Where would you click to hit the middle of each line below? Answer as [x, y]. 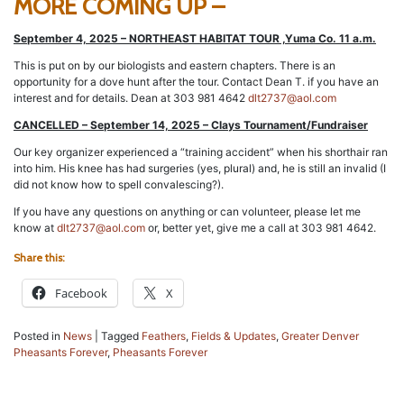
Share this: [39, 258]
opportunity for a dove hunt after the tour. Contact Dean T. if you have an [196, 82]
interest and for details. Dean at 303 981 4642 [131, 98]
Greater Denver [320, 336]
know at [35, 228]
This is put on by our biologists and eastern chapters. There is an [174, 66]
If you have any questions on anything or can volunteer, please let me [187, 212]
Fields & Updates [234, 336]
